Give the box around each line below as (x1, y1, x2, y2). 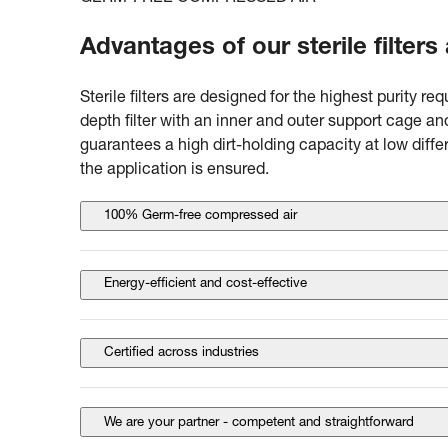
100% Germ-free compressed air (104, 208, 297, 223)
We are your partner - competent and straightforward (104, 415, 422, 430)
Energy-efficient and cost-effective (104, 277, 307, 292)
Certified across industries (104, 345, 259, 360)
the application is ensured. (80, 162, 269, 179)
